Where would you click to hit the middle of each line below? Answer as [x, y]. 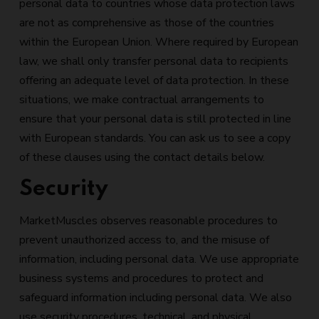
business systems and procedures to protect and [141, 278]
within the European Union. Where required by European [159, 42]
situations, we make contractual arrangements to [142, 100]
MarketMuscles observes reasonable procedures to [148, 221]
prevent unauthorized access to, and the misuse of [144, 240]
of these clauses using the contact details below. [142, 157]
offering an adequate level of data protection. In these [154, 80]
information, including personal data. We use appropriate [159, 259]
